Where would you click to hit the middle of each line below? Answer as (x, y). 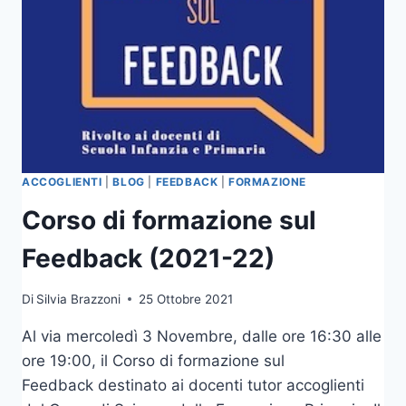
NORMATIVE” (146, 145)
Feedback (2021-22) (148, 259)
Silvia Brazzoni (79, 299)
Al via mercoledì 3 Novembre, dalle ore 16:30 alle (202, 336)
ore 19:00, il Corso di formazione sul (153, 360)
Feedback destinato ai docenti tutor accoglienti (193, 385)
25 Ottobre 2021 (186, 299)
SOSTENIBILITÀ (155, 31)
